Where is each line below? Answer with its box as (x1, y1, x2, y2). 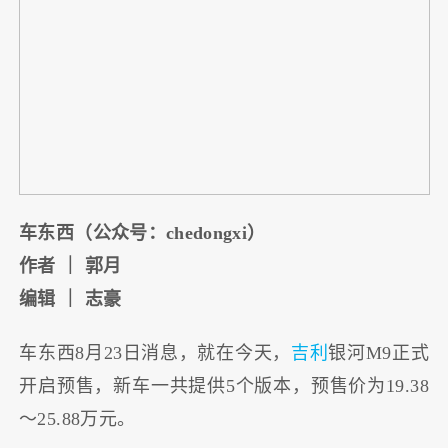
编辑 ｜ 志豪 (19, 288, 122, 309)
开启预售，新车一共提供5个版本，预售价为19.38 (19, 376, 429, 397)
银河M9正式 (328, 343, 429, 364)
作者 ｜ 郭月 (19, 255, 122, 276)
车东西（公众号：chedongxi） (19, 222, 266, 243)
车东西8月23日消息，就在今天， (19, 343, 291, 364)
